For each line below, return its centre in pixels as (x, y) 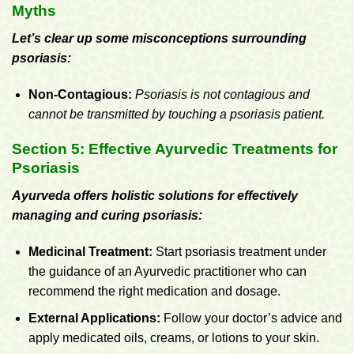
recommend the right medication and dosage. (154, 291)
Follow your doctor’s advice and (251, 318)
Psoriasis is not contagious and (220, 94)
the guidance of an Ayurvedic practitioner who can (167, 271)
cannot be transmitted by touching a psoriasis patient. (176, 114)
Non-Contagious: (80, 94)
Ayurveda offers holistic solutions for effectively (155, 196)
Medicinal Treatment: (90, 251)
